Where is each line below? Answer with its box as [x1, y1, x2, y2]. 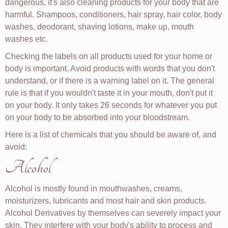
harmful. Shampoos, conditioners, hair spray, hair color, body [5, 10, 222, 19]
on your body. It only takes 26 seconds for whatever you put [5, 101, 217, 109]
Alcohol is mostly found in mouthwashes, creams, [5, 184, 182, 193]
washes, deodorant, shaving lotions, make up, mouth [5, 22, 194, 31]
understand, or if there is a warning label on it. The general [5, 76, 214, 85]
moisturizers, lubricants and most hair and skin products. [5, 196, 207, 205]
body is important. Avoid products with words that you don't [5, 64, 215, 73]
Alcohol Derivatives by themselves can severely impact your [5, 209, 221, 217]
